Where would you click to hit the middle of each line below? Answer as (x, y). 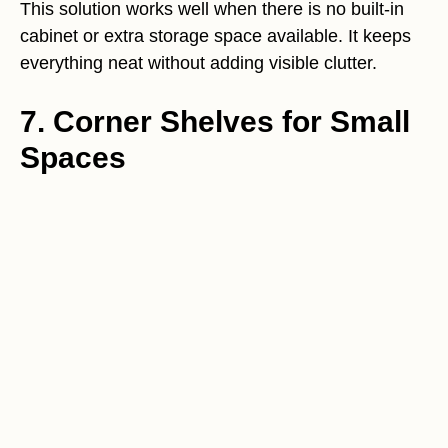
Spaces (73, 157)
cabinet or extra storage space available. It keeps (215, 35)
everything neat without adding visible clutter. (198, 62)
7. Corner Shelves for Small (215, 121)
